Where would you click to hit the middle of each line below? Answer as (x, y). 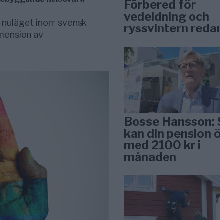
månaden (150, 157)
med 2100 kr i (163, 145)
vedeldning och (167, 16)
